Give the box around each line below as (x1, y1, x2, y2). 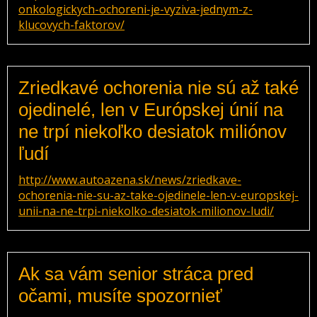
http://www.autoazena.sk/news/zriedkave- (18, 172, 241, 188)
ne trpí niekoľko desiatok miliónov (18, 121, 287, 142)
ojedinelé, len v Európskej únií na (18, 99, 283, 120)
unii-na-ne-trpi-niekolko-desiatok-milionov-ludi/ (18, 203, 274, 219)
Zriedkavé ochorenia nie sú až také (18, 77, 299, 98)
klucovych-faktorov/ (18, 17, 125, 33)
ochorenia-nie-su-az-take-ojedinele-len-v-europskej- (18, 188, 299, 203)
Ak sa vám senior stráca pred (18, 263, 253, 284)
